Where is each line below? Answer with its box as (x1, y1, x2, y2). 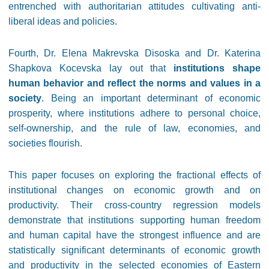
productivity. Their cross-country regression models (8, 200, 261, 210)
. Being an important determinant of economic (41, 93, 261, 103)
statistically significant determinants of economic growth (8, 245, 261, 255)
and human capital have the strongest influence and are (8, 230, 261, 240)
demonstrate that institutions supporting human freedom (8, 215, 261, 225)
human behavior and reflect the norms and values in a (8, 78, 261, 88)
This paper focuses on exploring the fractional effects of (8, 170, 261, 180)
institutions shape (166, 63, 261, 73)
